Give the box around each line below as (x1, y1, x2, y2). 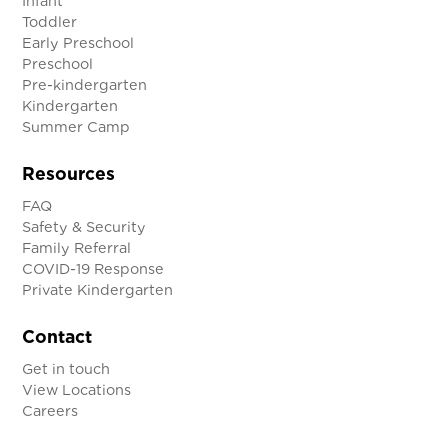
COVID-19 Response (22, 259, 165, 277)
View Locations (22, 380, 132, 398)
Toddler (22, 12, 78, 30)
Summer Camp (22, 117, 131, 135)
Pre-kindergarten (22, 75, 148, 93)
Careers (22, 401, 79, 419)
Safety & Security (22, 217, 147, 235)
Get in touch (22, 359, 111, 377)
